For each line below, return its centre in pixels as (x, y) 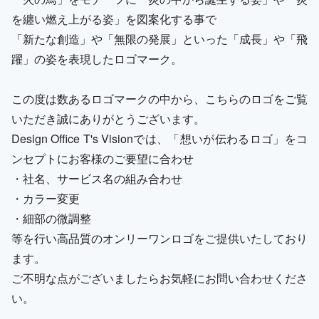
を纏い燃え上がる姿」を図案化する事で (114, 19)
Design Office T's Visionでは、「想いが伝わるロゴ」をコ (159, 138)
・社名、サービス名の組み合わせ (97, 178)
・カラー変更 (46, 198)
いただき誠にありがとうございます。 (108, 119)
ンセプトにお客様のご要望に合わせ (103, 158)
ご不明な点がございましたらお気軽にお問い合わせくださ (159, 278)
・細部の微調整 (51, 218)
